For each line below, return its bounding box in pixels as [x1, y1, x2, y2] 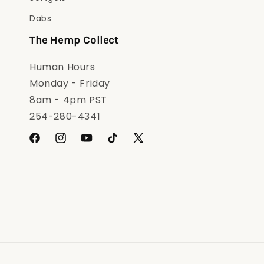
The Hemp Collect [29, 34, 119, 47]
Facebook [28, 138, 71, 150]
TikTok [105, 138, 134, 150]
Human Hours [29, 60, 95, 74]
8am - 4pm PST [29, 93, 107, 107]
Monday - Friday [29, 77, 110, 90]
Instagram [54, 138, 100, 150]
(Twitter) [131, 153, 172, 165]
